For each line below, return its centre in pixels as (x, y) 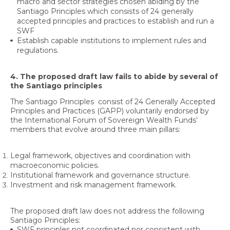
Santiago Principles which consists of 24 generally (105, 12)
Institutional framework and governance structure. (100, 175)
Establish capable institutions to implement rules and (111, 41)
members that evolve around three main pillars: (95, 130)
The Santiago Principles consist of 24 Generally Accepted (113, 102)
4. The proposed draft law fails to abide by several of (114, 76)
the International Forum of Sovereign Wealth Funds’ (104, 120)
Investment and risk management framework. (93, 185)
